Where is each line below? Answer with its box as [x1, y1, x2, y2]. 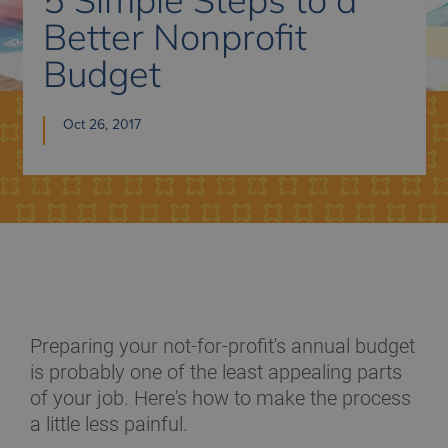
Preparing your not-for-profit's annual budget [30, 334, 415, 358]
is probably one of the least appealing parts [30, 360, 402, 384]
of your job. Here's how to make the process [30, 386, 411, 410]
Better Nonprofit [42, 14, 307, 59]
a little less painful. [30, 412, 188, 436]
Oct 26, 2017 [62, 114, 141, 134]
